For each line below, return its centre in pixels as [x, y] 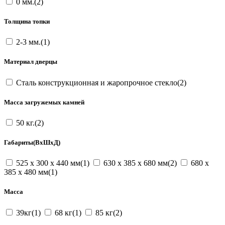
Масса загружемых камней [44, 102]
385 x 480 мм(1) [31, 172]
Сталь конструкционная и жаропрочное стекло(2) [100, 82]
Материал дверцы [31, 62]
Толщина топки [27, 22]
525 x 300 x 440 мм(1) [53, 163]
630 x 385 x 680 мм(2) [140, 163]
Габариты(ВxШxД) [32, 143]
